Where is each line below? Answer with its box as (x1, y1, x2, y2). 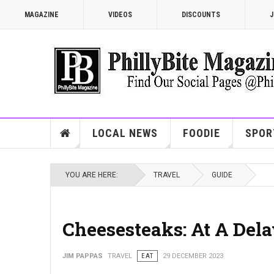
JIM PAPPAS (62, 252, 103, 260)
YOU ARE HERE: (65, 171, 122, 179)
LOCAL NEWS (92, 127, 158, 139)
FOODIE (182, 127, 220, 139)
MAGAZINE (24, 10, 59, 19)
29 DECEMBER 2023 (163, 252, 223, 260)
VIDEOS (108, 10, 132, 19)
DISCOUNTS (182, 10, 220, 19)
